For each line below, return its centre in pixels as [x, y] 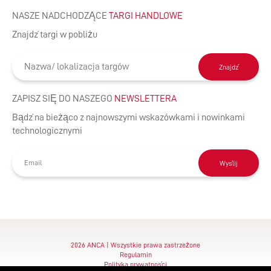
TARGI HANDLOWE [146, 16]
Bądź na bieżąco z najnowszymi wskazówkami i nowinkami [129, 118]
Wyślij [229, 163]
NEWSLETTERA [145, 99]
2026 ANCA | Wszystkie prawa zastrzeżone [135, 245]
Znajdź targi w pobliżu [55, 35]
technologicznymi [47, 131]
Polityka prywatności [135, 265]
